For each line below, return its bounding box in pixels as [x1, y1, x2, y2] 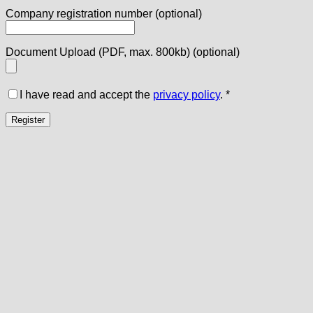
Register [11, 115, 45, 126]
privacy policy [153, 89, 220, 101]
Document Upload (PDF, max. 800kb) [6, 46, 193, 59]
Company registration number [6, 8, 155, 20]
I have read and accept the [20, 89, 153, 101]
